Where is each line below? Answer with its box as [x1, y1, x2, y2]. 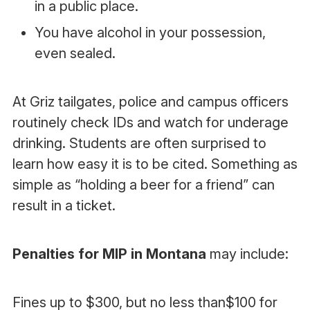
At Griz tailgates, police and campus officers [12, 93, 289, 110]
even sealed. [34, 45, 116, 62]
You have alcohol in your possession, [34, 24, 266, 41]
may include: [206, 246, 289, 262]
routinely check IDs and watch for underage [12, 114, 289, 131]
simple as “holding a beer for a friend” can [12, 176, 275, 193]
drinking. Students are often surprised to [12, 135, 266, 152]
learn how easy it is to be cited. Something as [12, 156, 298, 172]
